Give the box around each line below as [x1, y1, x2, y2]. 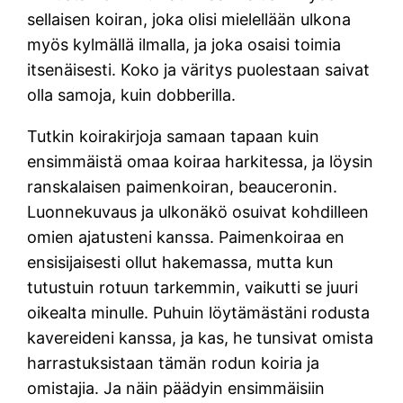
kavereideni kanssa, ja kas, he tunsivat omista [27, 328, 374, 348]
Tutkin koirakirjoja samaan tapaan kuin [27, 127, 320, 147]
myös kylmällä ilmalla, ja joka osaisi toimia [27, 35, 342, 55]
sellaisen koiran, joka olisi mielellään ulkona [27, 10, 352, 30]
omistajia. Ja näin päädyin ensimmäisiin [27, 379, 326, 399]
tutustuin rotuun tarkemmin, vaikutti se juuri [27, 278, 359, 298]
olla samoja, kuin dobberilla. [27, 85, 237, 105]
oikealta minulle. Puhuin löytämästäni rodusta [27, 303, 371, 323]
